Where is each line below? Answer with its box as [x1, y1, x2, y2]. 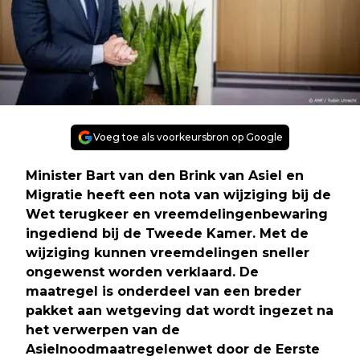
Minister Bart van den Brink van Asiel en [26, 167, 304, 183]
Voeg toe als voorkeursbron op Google [93, 130, 283, 143]
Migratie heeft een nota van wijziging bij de [26, 186, 331, 202]
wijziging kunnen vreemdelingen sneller [26, 244, 309, 260]
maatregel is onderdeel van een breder [26, 283, 301, 299]
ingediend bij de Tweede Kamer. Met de [26, 225, 309, 241]
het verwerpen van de [26, 321, 180, 337]
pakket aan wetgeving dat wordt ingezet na [26, 302, 333, 318]
